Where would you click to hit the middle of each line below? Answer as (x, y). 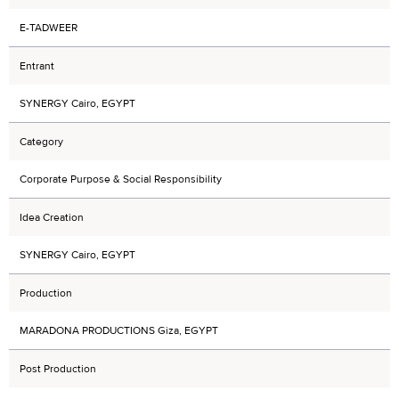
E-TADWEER (49, 28)
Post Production (58, 369)
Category (41, 142)
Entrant (37, 66)
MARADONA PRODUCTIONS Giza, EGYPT (119, 331)
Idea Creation (52, 218)
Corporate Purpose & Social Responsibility (121, 179)
